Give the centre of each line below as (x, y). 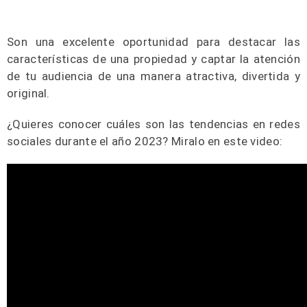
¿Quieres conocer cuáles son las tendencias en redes (153, 124)
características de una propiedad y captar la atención (153, 59)
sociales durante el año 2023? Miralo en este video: (146, 141)
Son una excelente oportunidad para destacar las (153, 42)
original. (28, 93)
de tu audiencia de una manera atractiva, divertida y (153, 76)
